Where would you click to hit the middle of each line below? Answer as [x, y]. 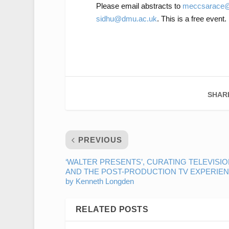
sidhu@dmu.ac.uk [126, 19]
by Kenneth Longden [99, 181]
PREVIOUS [100, 140]
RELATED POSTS [112, 210]
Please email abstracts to [139, 6]
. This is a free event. [191, 19]
